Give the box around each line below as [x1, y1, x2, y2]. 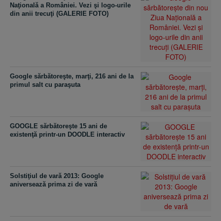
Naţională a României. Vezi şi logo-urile [10, 1, 131, 9]
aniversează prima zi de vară [10, 181, 97, 188]
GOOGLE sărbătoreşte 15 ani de [10, 122, 107, 130]
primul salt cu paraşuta [10, 81, 80, 88]
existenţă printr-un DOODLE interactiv [10, 131, 125, 138]
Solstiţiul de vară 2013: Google [10, 172, 104, 180]
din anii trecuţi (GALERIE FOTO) [10, 10, 109, 17]
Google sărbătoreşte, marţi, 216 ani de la [10, 73, 134, 80]
